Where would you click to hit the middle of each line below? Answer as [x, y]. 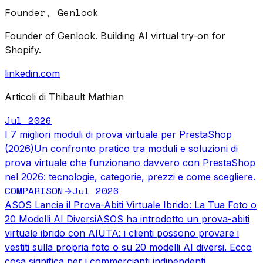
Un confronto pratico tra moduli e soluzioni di [136, 148]
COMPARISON [34, 190]
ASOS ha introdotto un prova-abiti [173, 219]
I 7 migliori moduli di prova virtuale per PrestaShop [118, 134]
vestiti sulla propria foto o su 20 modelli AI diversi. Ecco [128, 247]
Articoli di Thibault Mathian [64, 97]
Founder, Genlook [52, 12]
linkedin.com [32, 73]
